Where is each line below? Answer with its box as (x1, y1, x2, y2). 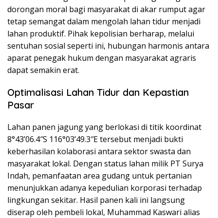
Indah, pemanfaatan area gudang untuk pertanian (7, 170, 192, 181)
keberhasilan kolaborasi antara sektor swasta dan (7, 145, 191, 157)
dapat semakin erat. (7, 64, 79, 75)
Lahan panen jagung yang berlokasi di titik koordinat (7, 121, 201, 132)
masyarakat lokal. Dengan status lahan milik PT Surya (7, 158, 203, 169)
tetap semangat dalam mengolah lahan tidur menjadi (7, 16, 200, 27)
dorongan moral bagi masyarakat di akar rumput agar (7, 3, 205, 15)
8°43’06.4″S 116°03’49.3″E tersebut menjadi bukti (7, 133, 183, 145)
